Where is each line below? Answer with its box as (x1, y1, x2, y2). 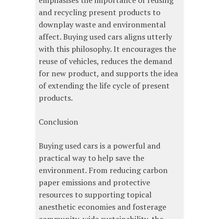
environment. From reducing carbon (39, 165, 168, 176)
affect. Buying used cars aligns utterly (39, 31, 172, 43)
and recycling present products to (39, 7, 160, 18)
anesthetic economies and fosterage (39, 201, 166, 213)
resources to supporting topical (39, 189, 152, 200)
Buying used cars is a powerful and (39, 140, 160, 152)
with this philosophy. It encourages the (39, 44, 176, 55)
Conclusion (39, 116, 78, 128)
